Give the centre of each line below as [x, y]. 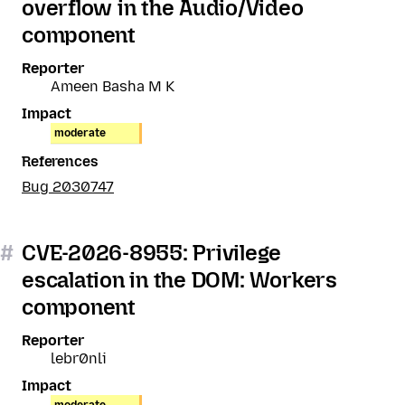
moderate [80, 133]
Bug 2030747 [68, 187]
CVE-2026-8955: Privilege [152, 253]
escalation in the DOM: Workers [179, 280]
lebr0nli [79, 358]
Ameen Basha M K [113, 86]
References [60, 161]
